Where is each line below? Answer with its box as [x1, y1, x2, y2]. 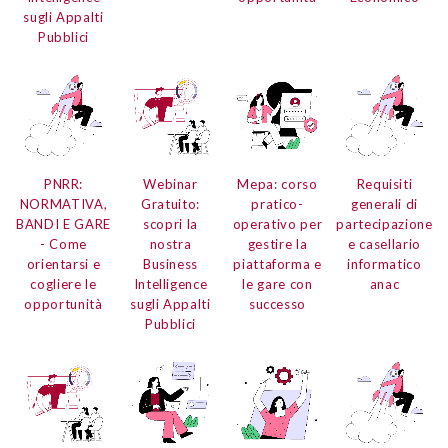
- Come [40, 236, 87, 253]
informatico [347, 256, 422, 273]
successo [248, 296, 307, 313]
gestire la [247, 236, 308, 253]
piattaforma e [233, 256, 322, 273]
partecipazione [336, 216, 433, 233]
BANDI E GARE [16, 216, 111, 233]
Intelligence [133, 276, 208, 293]
